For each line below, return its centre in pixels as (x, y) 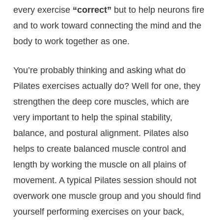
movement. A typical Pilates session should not (105, 180)
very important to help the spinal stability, (93, 117)
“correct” (93, 10)
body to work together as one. (71, 41)
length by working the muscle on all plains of (99, 164)
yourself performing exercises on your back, (98, 211)
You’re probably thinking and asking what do (99, 70)
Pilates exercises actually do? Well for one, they (107, 86)
